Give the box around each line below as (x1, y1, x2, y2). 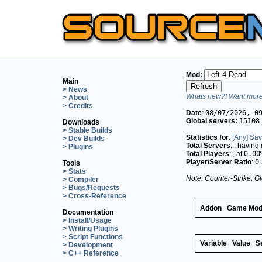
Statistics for (186, 133, 229, 142)
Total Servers (186, 141, 230, 150)
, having (234, 141, 261, 150)
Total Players (186, 149, 229, 158)
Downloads (63, 118, 99, 126)
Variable (200, 239, 227, 247)
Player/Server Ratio (186, 157, 251, 166)
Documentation (63, 208, 113, 216)
